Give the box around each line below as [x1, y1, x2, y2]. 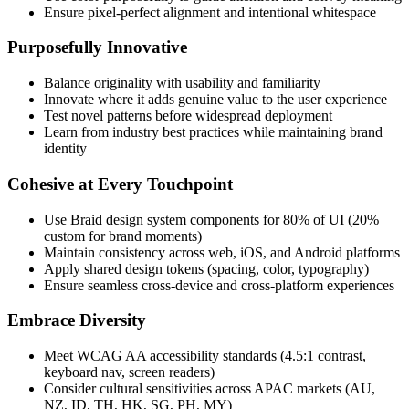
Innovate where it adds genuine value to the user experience [44, 91, 387, 108]
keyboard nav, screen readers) [44, 364, 215, 381]
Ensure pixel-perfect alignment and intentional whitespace [44, 4, 376, 20]
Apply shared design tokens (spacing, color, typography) [44, 260, 369, 277]
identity [44, 141, 87, 157]
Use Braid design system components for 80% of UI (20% [44, 211, 379, 227]
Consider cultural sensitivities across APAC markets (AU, [44, 381, 375, 397]
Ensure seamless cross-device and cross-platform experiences [44, 277, 394, 293]
